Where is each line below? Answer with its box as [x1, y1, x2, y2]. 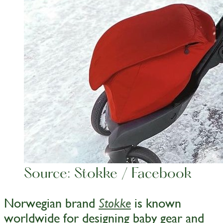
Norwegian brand [4, 195, 99, 211]
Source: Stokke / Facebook [24, 167, 192, 182]
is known [131, 195, 181, 211]
